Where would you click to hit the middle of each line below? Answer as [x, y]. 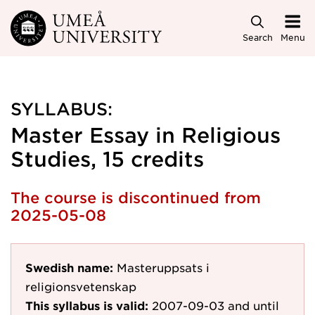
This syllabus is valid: [87, 305]
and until [253, 305]
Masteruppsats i [163, 267]
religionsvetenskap [81, 286]
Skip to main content [72, 22]
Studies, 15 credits [107, 159]
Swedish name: [69, 267]
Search [257, 37]
